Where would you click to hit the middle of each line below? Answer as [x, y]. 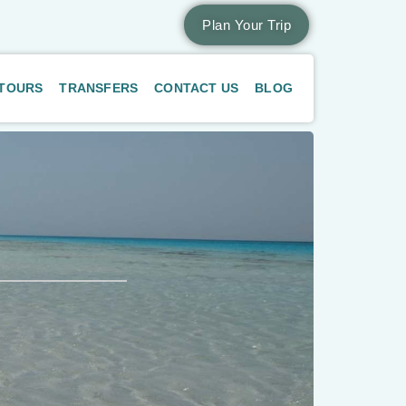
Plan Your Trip [246, 25]
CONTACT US [197, 88]
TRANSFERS [99, 88]
